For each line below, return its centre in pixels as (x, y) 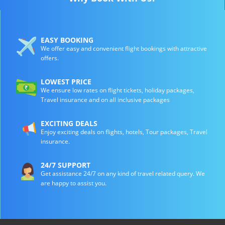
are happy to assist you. (74, 183)
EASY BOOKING (67, 40)
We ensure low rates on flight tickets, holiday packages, (118, 90)
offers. (50, 58)
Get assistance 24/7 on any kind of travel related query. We (123, 173)
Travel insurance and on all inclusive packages (105, 99)
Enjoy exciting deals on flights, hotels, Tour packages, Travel (124, 132)
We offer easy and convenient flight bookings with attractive (124, 48)
